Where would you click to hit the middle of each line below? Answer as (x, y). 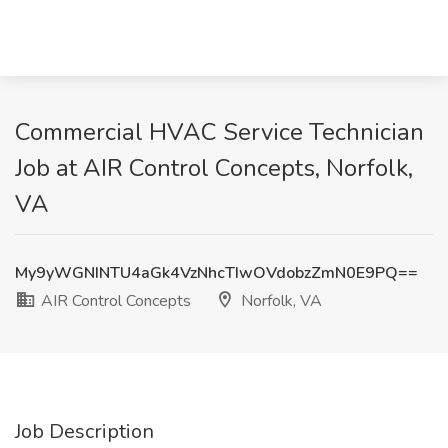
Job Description (84, 431)
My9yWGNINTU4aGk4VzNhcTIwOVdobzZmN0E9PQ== (216, 273)
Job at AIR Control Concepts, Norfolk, (214, 168)
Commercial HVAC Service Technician (219, 132)
